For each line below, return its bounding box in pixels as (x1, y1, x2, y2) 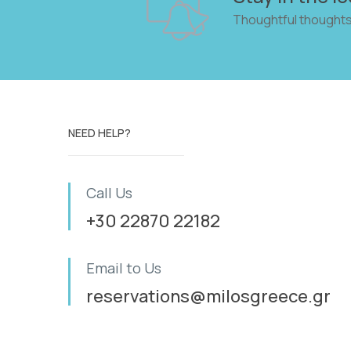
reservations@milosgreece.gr (86, 284, 331, 308)
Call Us (86, 183, 132, 202)
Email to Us (86, 259, 161, 277)
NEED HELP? (68, 125, 131, 140)
